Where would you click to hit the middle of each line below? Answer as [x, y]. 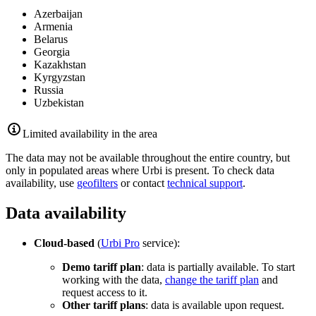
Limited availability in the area [90, 134]
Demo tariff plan [102, 267]
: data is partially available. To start [218, 267]
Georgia [52, 52]
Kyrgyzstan [60, 78]
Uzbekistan [59, 103]
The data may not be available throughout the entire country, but [148, 158]
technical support [205, 183]
